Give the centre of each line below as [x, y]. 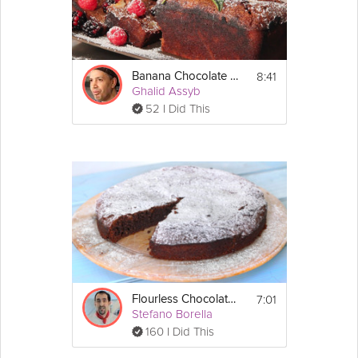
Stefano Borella [172, 314]
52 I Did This [177, 109]
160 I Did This [179, 331]
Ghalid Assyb [166, 91]
